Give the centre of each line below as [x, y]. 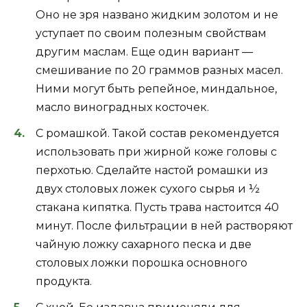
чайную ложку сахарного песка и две [144, 244]
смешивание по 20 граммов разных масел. [159, 70]
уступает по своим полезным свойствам [151, 33]
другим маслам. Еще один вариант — [144, 51]
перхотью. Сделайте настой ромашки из [152, 170]
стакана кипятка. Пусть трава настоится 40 [157, 207]
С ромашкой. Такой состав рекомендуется [158, 133]
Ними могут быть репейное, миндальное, [156, 88]
